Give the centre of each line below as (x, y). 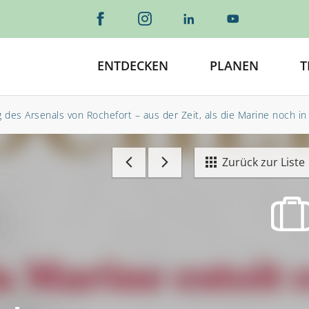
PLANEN (234, 66)
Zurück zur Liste (260, 162)
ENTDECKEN (133, 66)
